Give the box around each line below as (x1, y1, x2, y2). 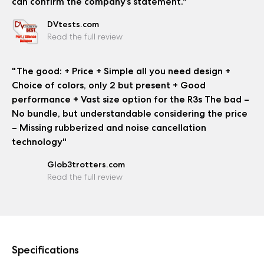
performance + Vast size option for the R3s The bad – (12, 93, 249, 106)
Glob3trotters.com (47, 159, 125, 170)
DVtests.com (47, 18, 99, 29)
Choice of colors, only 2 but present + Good (12, 79, 206, 92)
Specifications (12, 242, 80, 256)
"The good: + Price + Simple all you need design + (12, 65, 230, 78)
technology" (12, 136, 67, 148)
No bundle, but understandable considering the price (12, 107, 247, 120)
